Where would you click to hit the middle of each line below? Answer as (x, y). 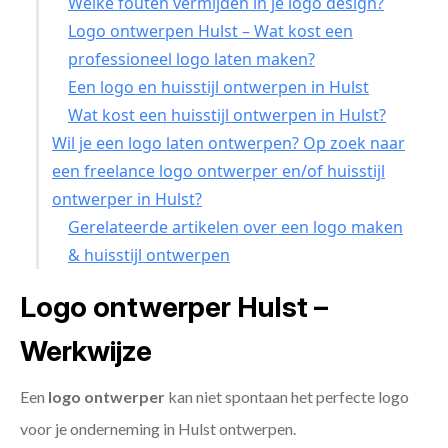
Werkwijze (86, 351)
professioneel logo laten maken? (191, 59)
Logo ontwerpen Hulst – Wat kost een (210, 31)
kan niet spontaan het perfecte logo (287, 397)
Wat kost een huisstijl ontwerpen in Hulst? (227, 115)
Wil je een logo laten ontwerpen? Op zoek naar (228, 143)
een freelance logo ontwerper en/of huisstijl (218, 171)
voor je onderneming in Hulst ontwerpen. (158, 429)
